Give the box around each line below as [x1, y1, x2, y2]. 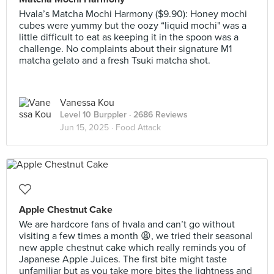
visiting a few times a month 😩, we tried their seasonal [19, 230, 253, 242]
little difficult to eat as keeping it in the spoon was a [19, 31, 239, 43]
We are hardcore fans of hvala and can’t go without [19, 218, 235, 231]
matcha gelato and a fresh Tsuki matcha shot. [19, 54, 210, 67]
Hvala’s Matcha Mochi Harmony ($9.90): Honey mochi [19, 8, 247, 20]
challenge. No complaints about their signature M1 [19, 43, 232, 55]
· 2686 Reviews [127, 109, 188, 120]
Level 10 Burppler [60, 109, 127, 120]
